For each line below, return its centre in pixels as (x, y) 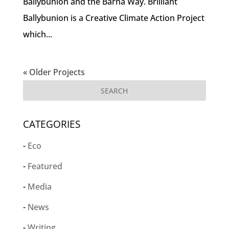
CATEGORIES (51, 124)
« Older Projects (54, 72)
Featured (45, 166)
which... (37, 34)
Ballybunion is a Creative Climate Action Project (113, 18)
